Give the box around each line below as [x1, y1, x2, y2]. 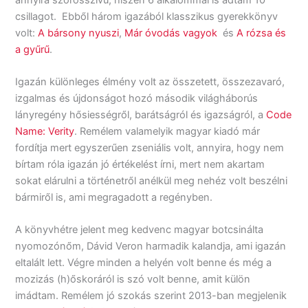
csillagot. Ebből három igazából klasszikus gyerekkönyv [15, 10, 278, 23]
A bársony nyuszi [38, 26, 120, 39]
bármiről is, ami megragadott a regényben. [15, 190, 213, 203]
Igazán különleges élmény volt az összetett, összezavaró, [15, 75, 285, 88]
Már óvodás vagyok [124, 26, 218, 39]
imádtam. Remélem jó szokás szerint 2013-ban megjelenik [15, 289, 287, 302]
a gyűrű [15, 43, 50, 56]
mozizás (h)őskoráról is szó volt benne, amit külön [15, 273, 251, 286]
